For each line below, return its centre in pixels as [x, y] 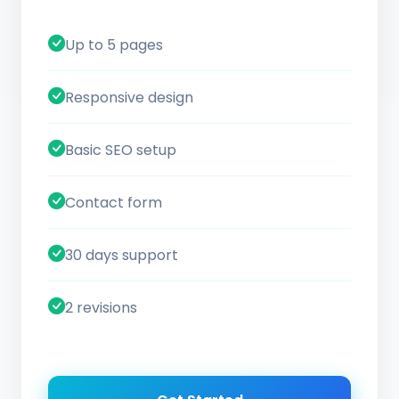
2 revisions [101, 307]
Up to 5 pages [114, 45]
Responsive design [129, 97]
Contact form [114, 202]
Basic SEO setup [121, 150]
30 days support [122, 255]
